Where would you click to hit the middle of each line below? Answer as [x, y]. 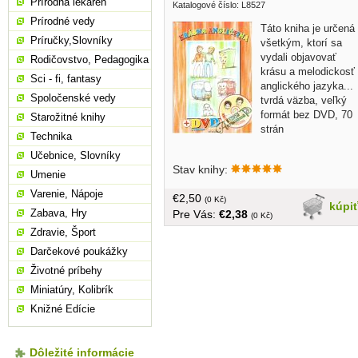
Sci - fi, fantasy [66, 79]
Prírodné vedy [63, 21]
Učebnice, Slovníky [76, 155]
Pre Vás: [196, 214]
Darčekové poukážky [79, 251]
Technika [51, 136]
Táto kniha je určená [308, 28]
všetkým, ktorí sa [301, 42]
